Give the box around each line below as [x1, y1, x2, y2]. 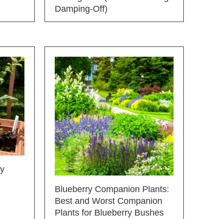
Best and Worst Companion [55, 196, 162, 206]
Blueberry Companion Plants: [55, 184, 169, 194]
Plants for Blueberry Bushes [55, 207, 164, 218]
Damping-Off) [55, 3, 108, 14]
